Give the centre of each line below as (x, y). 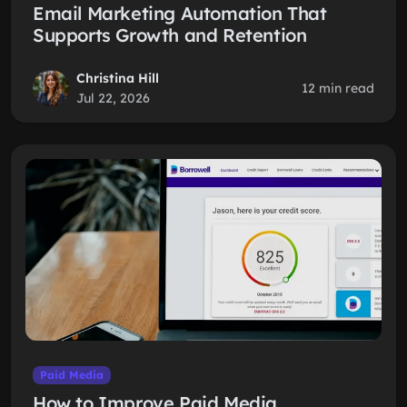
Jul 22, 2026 (113, 98)
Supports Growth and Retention (170, 35)
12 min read (338, 88)
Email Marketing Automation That (180, 13)
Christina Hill (118, 78)
